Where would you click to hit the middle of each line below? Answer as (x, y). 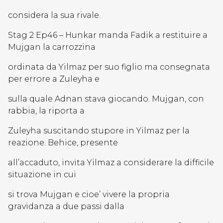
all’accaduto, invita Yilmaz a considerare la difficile (111, 163)
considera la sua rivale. (54, 15)
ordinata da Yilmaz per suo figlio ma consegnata (109, 67)
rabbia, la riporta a (46, 111)
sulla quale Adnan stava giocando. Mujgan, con (106, 99)
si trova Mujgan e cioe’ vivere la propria (89, 194)
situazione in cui (42, 174)
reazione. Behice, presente (63, 143)
